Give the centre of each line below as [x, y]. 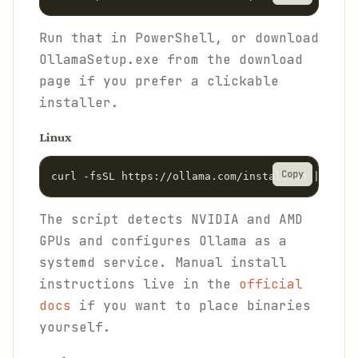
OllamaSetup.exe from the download [171, 60]
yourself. [75, 327]
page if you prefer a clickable [159, 81]
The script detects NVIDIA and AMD [171, 219]
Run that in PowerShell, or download [179, 38]
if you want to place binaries [191, 306]
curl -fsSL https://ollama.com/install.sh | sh [195, 176]
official [271, 284]
